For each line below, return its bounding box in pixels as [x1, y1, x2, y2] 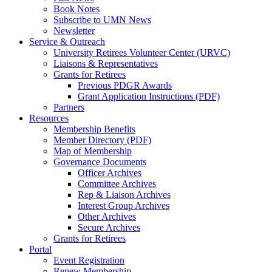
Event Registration [53, 254, 124, 265]
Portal [29, 243, 52, 254]
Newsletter [53, 25, 95, 36]
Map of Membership [53, 145, 132, 156]
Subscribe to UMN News [53, 14, 151, 25]
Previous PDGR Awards [78, 80, 172, 90]
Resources [29, 112, 69, 123]
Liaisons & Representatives [53, 58, 158, 69]
